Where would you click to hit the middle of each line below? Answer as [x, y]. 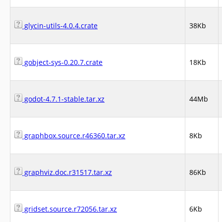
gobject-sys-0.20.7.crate [62, 62]
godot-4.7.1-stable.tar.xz [63, 99]
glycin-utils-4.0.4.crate [60, 26]
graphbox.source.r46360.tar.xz [74, 136]
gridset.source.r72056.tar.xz [70, 209]
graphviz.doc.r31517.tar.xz [67, 172]
